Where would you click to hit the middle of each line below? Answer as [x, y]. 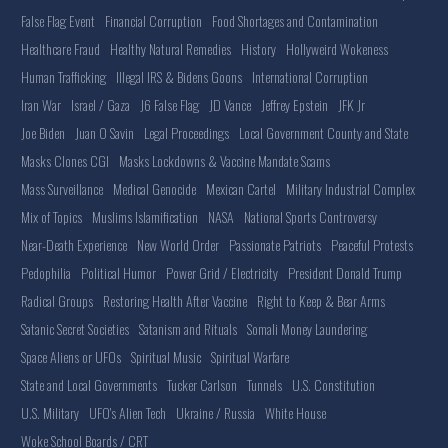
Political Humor [118, 273]
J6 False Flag [169, 105]
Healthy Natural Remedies [170, 49]
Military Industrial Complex [350, 189]
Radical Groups [57, 301]
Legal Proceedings [186, 133]
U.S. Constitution [333, 385]
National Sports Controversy [310, 217]
